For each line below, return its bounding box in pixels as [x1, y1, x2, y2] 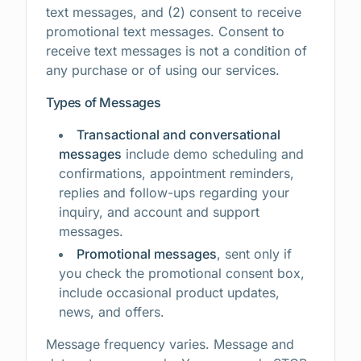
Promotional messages [77, 246, 217, 262]
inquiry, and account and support [59, 204, 259, 220]
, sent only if [217, 246, 292, 262]
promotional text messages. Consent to [46, 23, 284, 39]
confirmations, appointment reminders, [59, 165, 294, 181]
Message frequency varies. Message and [46, 336, 294, 352]
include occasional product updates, [59, 284, 280, 301]
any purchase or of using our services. [46, 62, 280, 78]
